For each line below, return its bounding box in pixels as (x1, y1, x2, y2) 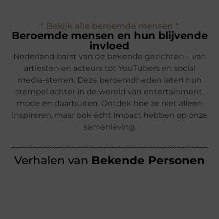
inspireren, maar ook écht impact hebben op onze (11, 110, 208, 120)
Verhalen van (14, 153, 91, 167)
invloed (89, 39, 130, 52)
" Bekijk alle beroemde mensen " (40, 21, 179, 31)
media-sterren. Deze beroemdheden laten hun (17, 75, 202, 85)
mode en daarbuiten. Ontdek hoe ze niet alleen (17, 98, 202, 108)
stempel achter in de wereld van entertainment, (15, 87, 204, 96)
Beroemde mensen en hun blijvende (11, 29, 208, 42)
